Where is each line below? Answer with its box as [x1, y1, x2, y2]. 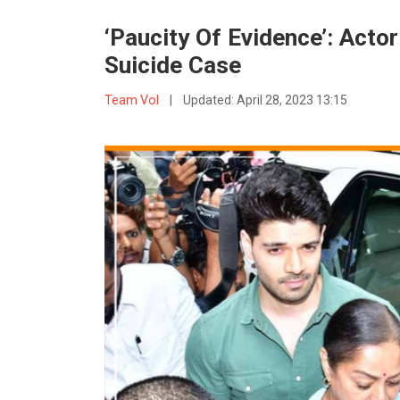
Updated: [182, 93, 237, 108]
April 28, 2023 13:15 [236, 93, 347, 108]
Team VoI [104, 93, 162, 108]
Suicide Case [104, 52, 241, 79]
